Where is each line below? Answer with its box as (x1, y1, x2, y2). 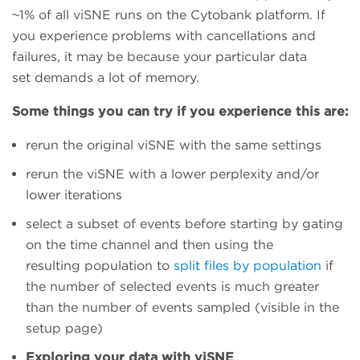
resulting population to (26, 257, 174, 273)
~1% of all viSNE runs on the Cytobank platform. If (12, 6, 325, 22)
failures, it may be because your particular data (12, 48, 307, 64)
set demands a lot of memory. (12, 69, 199, 85)
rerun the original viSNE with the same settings (26, 137, 321, 153)
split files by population (174, 257, 321, 273)
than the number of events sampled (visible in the (26, 299, 339, 315)
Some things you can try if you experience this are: (12, 103, 348, 119)
